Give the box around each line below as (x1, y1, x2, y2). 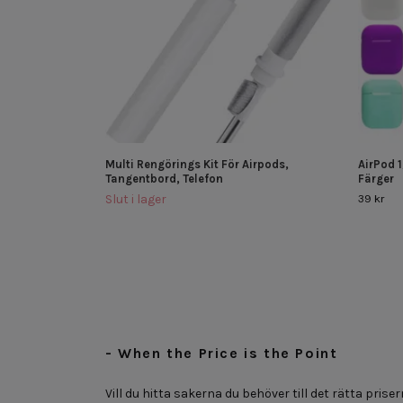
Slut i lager (105, 191, 166, 207)
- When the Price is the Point (105, 344, 338, 362)
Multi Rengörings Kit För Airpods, (105, 157, 289, 171)
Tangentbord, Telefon (105, 171, 223, 185)
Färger (358, 171, 394, 185)
